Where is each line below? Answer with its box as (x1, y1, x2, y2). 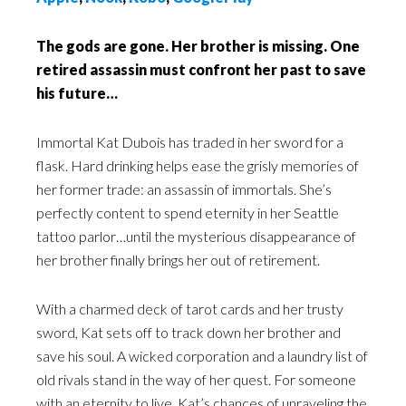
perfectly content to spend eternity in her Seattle (36, 204, 339, 221)
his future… (36, 84, 118, 101)
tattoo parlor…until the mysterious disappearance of (36, 227, 356, 245)
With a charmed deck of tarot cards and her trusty (36, 300, 343, 317)
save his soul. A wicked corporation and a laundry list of (36, 347, 368, 364)
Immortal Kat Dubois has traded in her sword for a (36, 133, 343, 150)
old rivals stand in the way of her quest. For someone (36, 371, 356, 388)
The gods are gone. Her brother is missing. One (36, 37, 360, 54)
